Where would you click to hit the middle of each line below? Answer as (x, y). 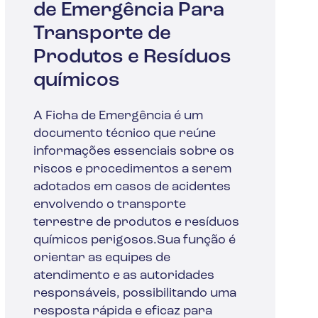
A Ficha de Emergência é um (118, 116)
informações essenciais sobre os (133, 151)
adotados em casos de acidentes (132, 187)
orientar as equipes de (102, 258)
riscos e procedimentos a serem (132, 169)
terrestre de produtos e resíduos (136, 222)
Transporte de (102, 34)
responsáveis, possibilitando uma (135, 293)
